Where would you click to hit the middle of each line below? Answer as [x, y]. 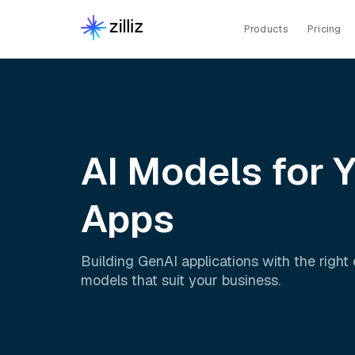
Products [266, 29]
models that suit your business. [181, 280]
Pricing [324, 29]
